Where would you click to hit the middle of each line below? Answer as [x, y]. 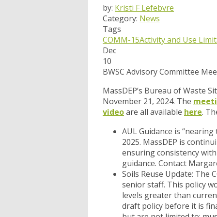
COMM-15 [121, 40]
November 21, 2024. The [148, 101]
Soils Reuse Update [157, 174]
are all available [154, 112]
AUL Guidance [147, 132]
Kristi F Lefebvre [144, 8]
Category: [121, 19]
